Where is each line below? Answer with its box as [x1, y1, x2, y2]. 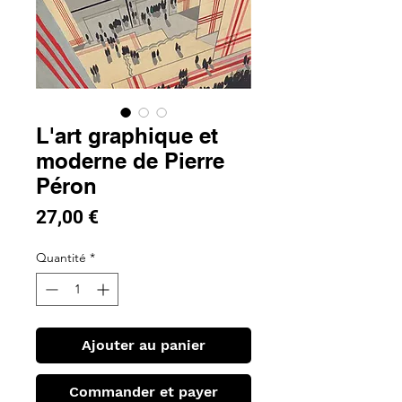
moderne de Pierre [36, 148, 224, 174]
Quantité [36, 249, 86, 267]
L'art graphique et [36, 123, 218, 149]
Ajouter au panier [82, 336, 205, 354]
